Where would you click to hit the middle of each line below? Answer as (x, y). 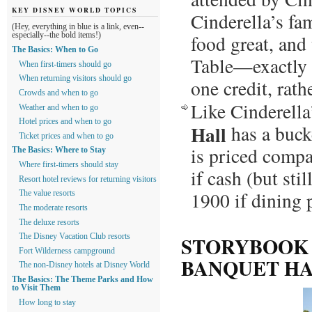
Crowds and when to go (58, 92)
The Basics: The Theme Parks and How (83, 280)
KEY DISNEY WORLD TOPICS (75, 9)
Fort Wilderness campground (67, 250)
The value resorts (47, 193)
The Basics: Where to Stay (59, 150)
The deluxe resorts (49, 222)
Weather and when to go (58, 107)
